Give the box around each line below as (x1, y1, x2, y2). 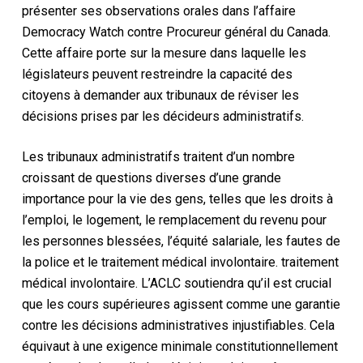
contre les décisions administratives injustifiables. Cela (21, 318, 335, 333)
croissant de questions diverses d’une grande (21, 170, 281, 186)
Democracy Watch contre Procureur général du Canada (21, 24, 328, 40)
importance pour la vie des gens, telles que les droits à (21, 191, 333, 207)
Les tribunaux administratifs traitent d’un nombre (21, 149, 295, 164)
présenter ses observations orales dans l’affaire (21, 3, 296, 19)
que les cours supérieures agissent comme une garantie (21, 297, 340, 312)
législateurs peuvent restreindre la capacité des (21, 66, 293, 82)
